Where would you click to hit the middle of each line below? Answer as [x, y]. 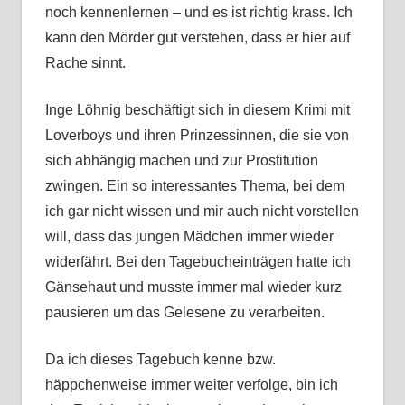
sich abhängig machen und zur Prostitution [181, 161]
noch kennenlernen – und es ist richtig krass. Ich [198, 13]
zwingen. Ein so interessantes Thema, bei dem [194, 186]
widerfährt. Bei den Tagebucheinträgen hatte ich [198, 262]
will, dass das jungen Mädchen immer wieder [189, 237]
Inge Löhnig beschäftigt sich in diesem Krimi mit [197, 110]
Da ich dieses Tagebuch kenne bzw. [160, 360]
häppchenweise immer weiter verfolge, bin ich [191, 385]
